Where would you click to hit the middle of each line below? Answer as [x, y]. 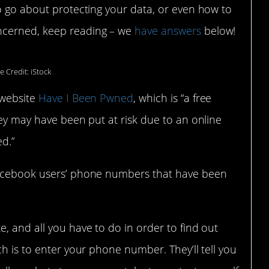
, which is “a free [173, 98]
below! [218, 31]
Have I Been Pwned [86, 98]
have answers [168, 31]
